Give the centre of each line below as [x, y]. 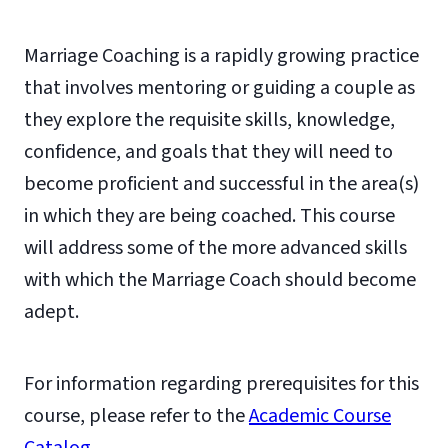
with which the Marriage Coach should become [220, 280]
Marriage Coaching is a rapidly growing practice [221, 56]
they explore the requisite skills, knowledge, [209, 120]
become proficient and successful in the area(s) [221, 184]
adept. [51, 312]
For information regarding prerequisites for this [221, 384]
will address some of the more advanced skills [215, 248]
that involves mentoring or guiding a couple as [219, 88]
